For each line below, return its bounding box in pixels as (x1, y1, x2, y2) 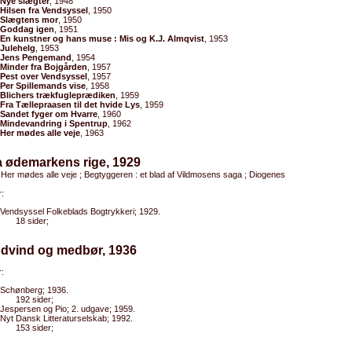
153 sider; (16, 323, 53, 332)
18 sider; (16, 216, 49, 225)
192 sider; (16, 295, 53, 304)
